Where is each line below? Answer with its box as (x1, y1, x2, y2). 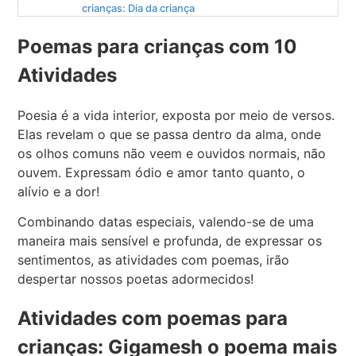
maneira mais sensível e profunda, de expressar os (17, 233, 323, 250)
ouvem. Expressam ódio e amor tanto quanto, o (17, 164, 306, 180)
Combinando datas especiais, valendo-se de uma (17, 214, 315, 230)
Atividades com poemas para (17, 306, 288, 330)
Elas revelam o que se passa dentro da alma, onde (17, 126, 322, 142)
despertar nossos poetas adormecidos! (17, 271, 254, 288)
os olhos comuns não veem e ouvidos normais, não (17, 145, 327, 161)
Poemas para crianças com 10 (17, 34, 298, 58)
